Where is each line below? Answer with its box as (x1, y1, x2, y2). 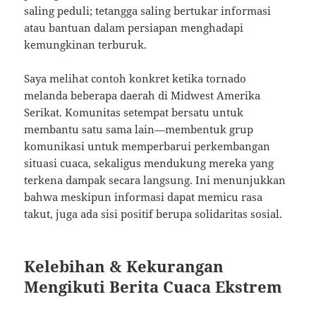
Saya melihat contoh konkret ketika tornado (24, 71, 247, 86)
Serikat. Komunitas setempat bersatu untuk (24, 105, 244, 120)
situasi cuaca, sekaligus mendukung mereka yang (24, 156, 274, 171)
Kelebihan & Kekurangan (24, 255, 224, 277)
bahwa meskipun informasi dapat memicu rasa (24, 190, 263, 205)
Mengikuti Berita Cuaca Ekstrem (24, 276, 283, 298)
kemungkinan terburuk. (24, 37, 147, 52)
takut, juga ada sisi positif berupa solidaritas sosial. (24, 207, 283, 221)
